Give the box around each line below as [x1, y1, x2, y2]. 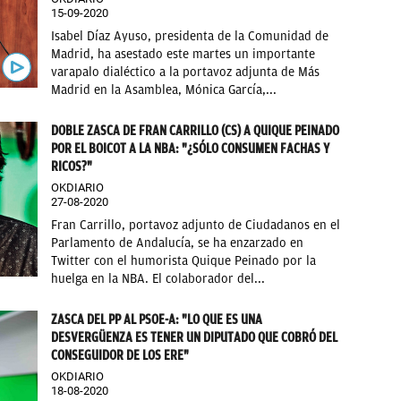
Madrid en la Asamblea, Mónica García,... [51, 81, 277, 98]
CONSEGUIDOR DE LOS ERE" [51, 346, 190, 363]
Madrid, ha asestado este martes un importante [51, 46, 316, 62]
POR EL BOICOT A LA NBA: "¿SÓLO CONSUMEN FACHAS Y [51, 140, 330, 157]
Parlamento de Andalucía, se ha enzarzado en [51, 235, 304, 251]
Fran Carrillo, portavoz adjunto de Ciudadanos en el [51, 217, 341, 233]
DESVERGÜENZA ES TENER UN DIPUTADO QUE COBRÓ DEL [51, 328, 338, 346]
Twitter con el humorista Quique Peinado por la [51, 252, 317, 269]
